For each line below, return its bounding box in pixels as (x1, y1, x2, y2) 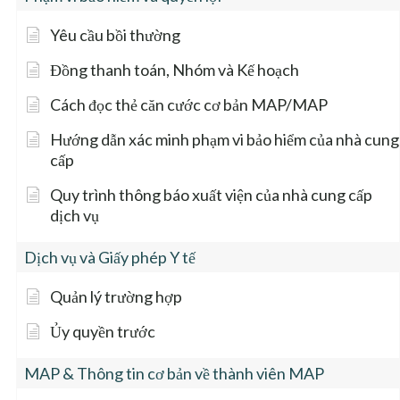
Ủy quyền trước (50, 321, 155, 342)
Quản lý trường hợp (50, 287, 182, 307)
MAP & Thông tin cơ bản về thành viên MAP (24, 363, 324, 384)
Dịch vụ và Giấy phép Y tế (24, 247, 196, 268)
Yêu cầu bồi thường (50, 25, 180, 46)
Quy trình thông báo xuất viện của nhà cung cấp (50, 185, 372, 205)
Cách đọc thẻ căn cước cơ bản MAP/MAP (50, 95, 328, 115)
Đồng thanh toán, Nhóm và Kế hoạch (50, 60, 299, 80)
